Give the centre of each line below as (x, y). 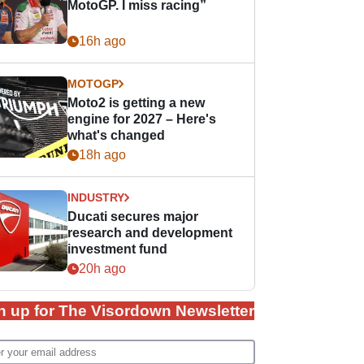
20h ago (103, 269)
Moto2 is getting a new (136, 103)
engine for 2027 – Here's (142, 119)
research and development (150, 233)
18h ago (103, 155)
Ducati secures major (133, 217)
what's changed (117, 135)
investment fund (118, 249)
